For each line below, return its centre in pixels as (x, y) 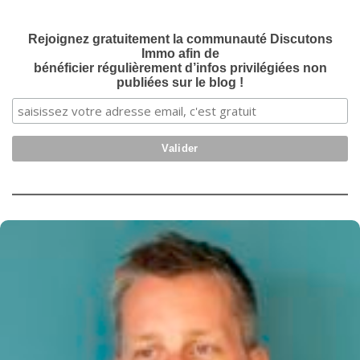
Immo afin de (180, 54)
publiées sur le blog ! (180, 83)
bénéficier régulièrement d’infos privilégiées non (180, 68)
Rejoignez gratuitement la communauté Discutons (180, 39)
